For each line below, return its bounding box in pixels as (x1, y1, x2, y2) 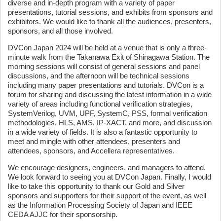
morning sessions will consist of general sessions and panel (8, 62, 200, 71)
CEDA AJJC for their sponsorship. (8, 210, 117, 219)
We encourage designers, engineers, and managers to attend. (8, 163, 206, 172)
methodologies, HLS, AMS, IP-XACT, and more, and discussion (8, 118, 212, 127)
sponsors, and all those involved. (8, 27, 113, 35)
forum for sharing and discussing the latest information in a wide (8, 90, 212, 99)
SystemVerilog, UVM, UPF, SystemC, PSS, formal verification (8, 109, 207, 117)
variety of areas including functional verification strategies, (8, 100, 192, 108)
